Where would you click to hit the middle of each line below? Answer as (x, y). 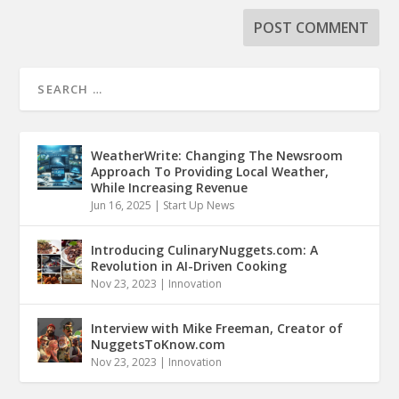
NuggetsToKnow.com (159, 344)
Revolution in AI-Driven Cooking (189, 265)
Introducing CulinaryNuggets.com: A (205, 249)
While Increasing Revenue (170, 187)
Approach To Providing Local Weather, (210, 171)
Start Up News (199, 205)
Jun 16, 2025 (122, 205)
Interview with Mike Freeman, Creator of (217, 328)
